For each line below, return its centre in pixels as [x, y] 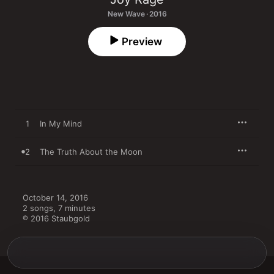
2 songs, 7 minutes [59, 208]
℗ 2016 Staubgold [56, 218]
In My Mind [61, 124]
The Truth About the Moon [91, 152]
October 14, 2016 [55, 198]
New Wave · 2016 [137, 14]
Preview [142, 42]
